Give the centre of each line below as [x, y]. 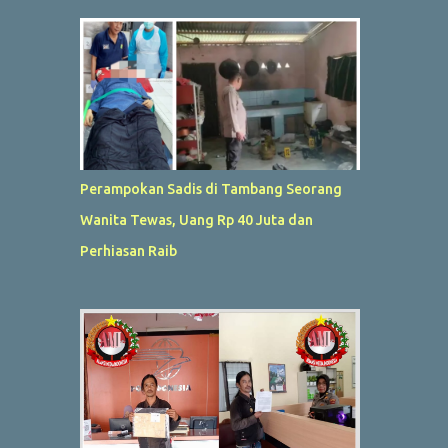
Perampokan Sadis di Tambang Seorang [210, 188]
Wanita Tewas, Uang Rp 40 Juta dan [196, 219]
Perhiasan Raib [128, 250]
